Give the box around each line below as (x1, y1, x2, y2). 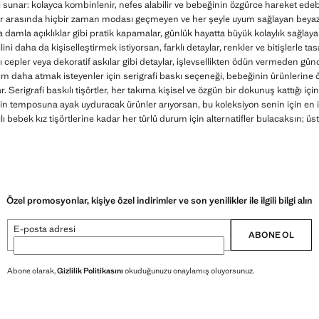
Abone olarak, (7, 265, 57, 276)
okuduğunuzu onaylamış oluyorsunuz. (123, 265, 254, 276)
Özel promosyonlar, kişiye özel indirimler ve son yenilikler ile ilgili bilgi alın (6, 194, 313, 206)
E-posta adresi (14, 222, 75, 235)
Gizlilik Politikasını (57, 265, 123, 276)
